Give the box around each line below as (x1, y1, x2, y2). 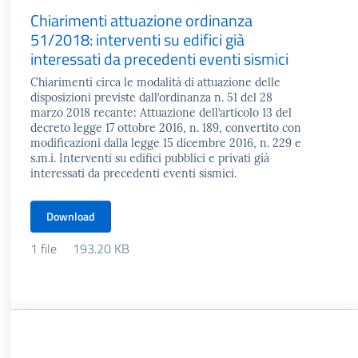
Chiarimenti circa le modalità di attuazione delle (30, 75, 280, 89)
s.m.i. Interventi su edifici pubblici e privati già (30, 151, 269, 165)
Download (46, 208, 95, 225)
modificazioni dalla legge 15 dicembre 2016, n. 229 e (30, 136, 301, 150)
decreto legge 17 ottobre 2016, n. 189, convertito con (30, 121, 301, 135)
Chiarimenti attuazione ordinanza (30, 8, 253, 33)
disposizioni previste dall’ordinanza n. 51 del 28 (30, 90, 272, 105)
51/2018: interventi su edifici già (30, 27, 245, 52)
